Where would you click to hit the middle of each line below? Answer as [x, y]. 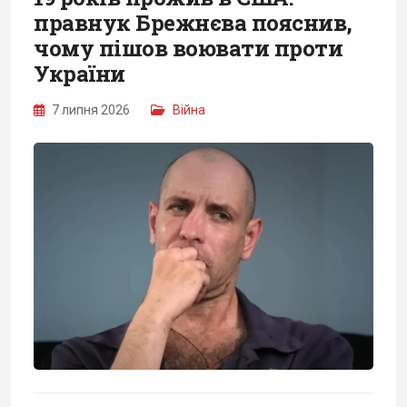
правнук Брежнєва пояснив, [193, 22]
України [79, 73]
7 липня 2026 [91, 109]
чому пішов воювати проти [189, 48]
